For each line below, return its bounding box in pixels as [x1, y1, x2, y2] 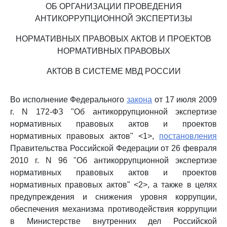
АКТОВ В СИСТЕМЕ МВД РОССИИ [46, 67, 181, 75]
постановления [159, 132, 217, 140]
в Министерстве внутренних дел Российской [10, 217, 217, 225]
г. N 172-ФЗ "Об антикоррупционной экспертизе [10, 107, 217, 116]
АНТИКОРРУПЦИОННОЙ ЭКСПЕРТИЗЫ [35, 14, 192, 23]
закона [127, 95, 153, 104]
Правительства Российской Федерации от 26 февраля [10, 144, 217, 153]
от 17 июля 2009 [152, 95, 217, 104]
